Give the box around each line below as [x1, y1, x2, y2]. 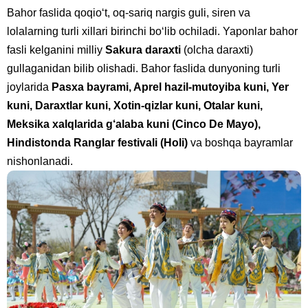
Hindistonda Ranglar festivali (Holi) [7, 137, 188, 148]
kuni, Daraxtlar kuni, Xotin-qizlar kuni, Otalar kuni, [7, 100, 263, 111]
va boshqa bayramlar [188, 137, 293, 148]
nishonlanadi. [7, 155, 73, 167]
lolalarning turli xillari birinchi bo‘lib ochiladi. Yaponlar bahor [7, 25, 298, 37]
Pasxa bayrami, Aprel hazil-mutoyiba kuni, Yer [52, 81, 289, 93]
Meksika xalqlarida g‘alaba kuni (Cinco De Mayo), [7, 118, 261, 130]
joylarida [7, 81, 52, 93]
